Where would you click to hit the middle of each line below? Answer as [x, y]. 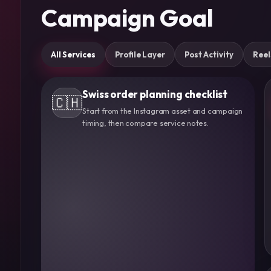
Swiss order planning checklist [155, 94]
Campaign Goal [127, 18]
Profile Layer [140, 54]
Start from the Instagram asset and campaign [163, 111]
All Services [73, 54]
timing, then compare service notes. [145, 123]
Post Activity [209, 54]
